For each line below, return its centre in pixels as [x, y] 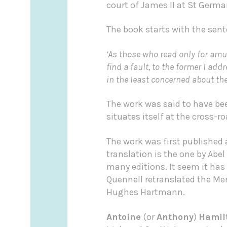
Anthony [175, 217]
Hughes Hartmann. [145, 192]
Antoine [123, 217]
